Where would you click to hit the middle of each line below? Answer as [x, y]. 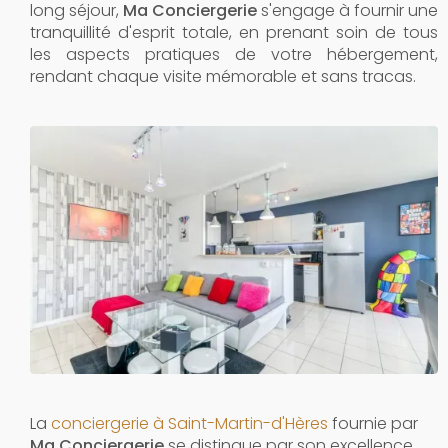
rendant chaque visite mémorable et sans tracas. [223, 76]
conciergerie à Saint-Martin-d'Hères [189, 423]
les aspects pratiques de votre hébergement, [234, 54]
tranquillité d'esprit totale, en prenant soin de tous [234, 32]
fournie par [373, 423]
